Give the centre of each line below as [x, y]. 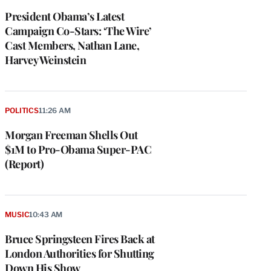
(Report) [24, 164]
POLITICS [22, 111]
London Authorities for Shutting [80, 254]
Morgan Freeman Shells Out [71, 135]
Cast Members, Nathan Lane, [72, 46]
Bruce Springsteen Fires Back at [80, 239]
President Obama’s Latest [64, 17]
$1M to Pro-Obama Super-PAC [78, 150]
